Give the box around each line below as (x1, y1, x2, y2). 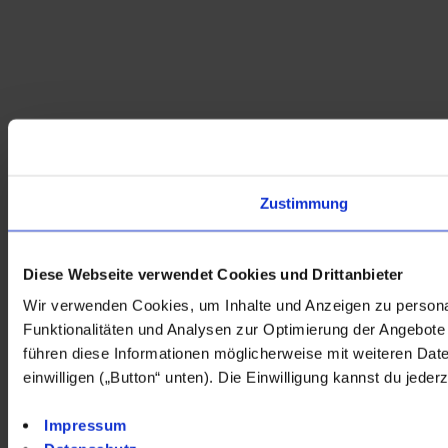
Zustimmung (259, 193, 349, 211)
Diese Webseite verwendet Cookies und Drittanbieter (23, 264, 404, 282)
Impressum (44, 416, 127, 434)
